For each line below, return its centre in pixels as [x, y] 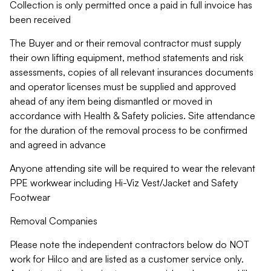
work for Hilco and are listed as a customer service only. [127, 259]
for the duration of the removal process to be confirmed [129, 130]
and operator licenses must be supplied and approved [123, 87]
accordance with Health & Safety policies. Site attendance [132, 116]
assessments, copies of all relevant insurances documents [132, 72]
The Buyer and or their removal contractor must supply [126, 43]
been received [40, 19]
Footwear [30, 197]
